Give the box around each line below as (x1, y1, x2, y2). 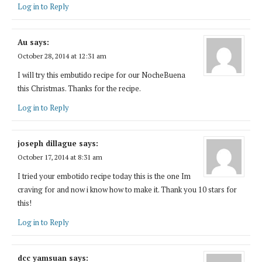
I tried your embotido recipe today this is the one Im (18, 170, 191, 181)
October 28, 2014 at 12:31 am (18, 51, 106, 60)
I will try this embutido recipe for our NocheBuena (18, 69, 185, 80)
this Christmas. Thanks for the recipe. (18, 82, 141, 94)
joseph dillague (18, 137, 77, 149)
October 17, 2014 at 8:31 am (18, 152, 102, 161)
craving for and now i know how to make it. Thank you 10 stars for (18, 184, 237, 195)
